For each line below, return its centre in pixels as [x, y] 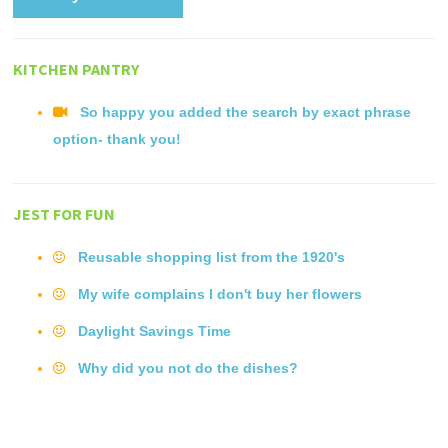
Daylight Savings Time [155, 331]
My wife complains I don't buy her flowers [220, 294]
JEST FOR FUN [64, 214]
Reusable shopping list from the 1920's [212, 257]
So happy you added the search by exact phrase [246, 112]
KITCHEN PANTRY [76, 69]
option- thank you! [117, 139]
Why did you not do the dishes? [188, 368]
